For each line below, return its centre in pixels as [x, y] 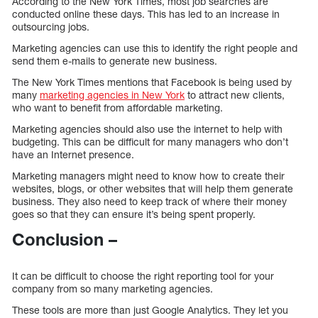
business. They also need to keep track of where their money [149, 202]
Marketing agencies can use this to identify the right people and [155, 48]
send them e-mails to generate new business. [115, 61]
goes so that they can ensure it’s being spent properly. [134, 214]
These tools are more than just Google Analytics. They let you [150, 310]
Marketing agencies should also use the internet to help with [147, 129]
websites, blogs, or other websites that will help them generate [153, 189]
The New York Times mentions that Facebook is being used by [152, 82]
